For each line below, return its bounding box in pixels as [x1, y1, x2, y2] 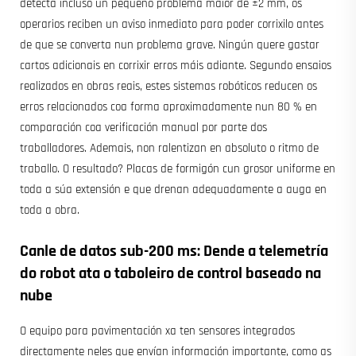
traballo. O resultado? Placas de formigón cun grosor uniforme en [20, 161, 335, 176]
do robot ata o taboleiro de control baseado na [20, 262, 321, 284]
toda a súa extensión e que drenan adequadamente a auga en [20, 181, 327, 197]
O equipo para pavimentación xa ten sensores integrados [20, 323, 295, 339]
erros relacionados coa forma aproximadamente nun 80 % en [20, 99, 317, 114]
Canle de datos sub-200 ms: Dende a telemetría [20, 240, 328, 261]
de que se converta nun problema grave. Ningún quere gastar [20, 37, 319, 52]
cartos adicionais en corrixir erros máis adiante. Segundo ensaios [20, 57, 331, 73]
